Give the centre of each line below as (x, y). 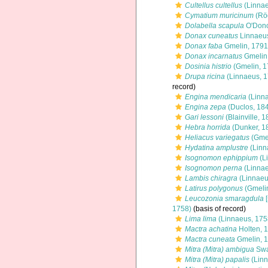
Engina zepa (205, 107)
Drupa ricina (205, 77)
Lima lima (201, 219)
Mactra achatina (211, 229)
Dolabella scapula (214, 26)
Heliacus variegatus (217, 138)
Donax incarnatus (214, 56)
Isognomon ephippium (221, 158)
